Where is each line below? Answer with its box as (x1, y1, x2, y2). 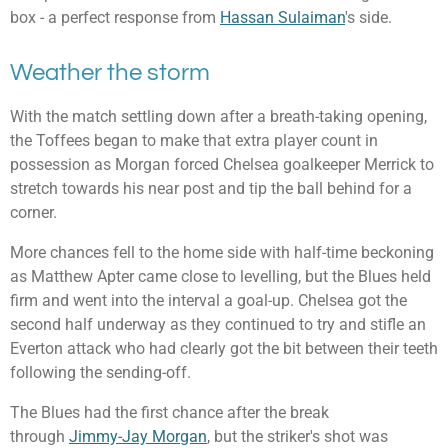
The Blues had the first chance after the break (10, 403, 329, 423)
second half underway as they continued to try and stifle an (10, 314, 426, 334)
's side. (345, 7, 392, 27)
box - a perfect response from (10, 7, 220, 27)
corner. (10, 202, 57, 222)
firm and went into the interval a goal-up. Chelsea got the (10, 290, 407, 310)
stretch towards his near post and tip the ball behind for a (10, 178, 412, 198)
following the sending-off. (10, 362, 191, 382)
